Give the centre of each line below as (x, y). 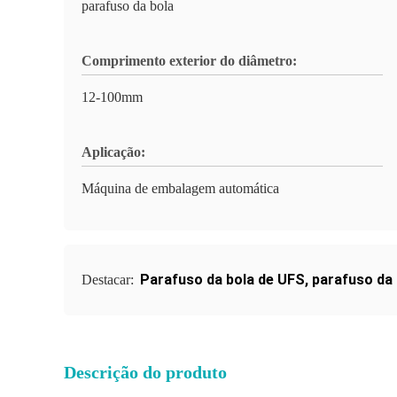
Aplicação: (113, 152)
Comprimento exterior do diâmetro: (189, 61)
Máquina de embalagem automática (180, 188)
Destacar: (109, 280)
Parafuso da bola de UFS (222, 280)
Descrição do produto (145, 372)
